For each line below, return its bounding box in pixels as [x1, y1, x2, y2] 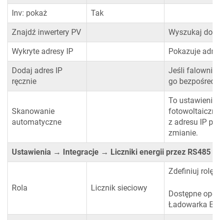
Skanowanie [12, 107, 55, 116]
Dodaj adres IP [12, 66, 62, 76]
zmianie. [168, 128, 198, 138]
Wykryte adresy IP [12, 47, 73, 56]
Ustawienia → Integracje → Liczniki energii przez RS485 [12, 147, 211, 157]
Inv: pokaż [12, 8, 47, 18]
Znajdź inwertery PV [12, 27, 81, 37]
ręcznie [12, 77, 36, 86]
